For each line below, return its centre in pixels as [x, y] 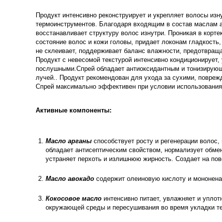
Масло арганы [69, 141]
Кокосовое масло [74, 198]
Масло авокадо [70, 179]
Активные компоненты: [74, 110]
